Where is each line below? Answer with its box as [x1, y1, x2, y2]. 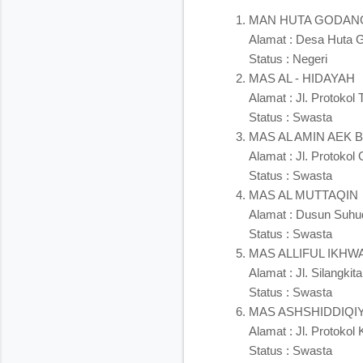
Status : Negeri [249, 51, 327, 66]
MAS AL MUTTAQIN [249, 187, 358, 202]
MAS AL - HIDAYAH [249, 70, 355, 85]
